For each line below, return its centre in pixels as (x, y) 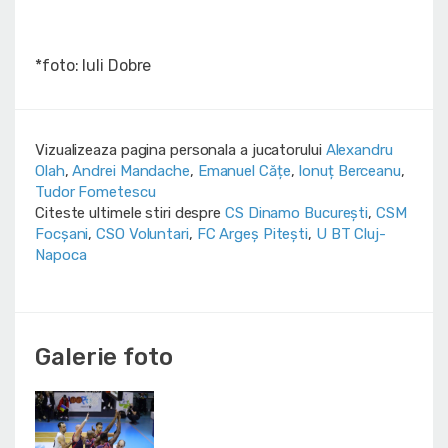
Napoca (61, 255)
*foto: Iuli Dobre (93, 66)
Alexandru (359, 150)
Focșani (62, 234)
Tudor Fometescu (95, 192)
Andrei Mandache (131, 171)
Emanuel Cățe (244, 171)
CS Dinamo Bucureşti (297, 213)
